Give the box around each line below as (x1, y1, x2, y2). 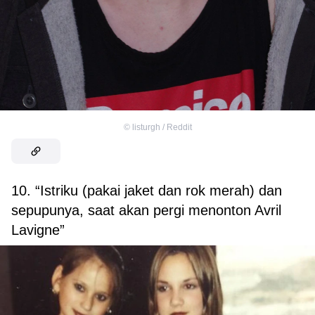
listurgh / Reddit (131, 122, 192, 132)
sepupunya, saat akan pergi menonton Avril (11, 202, 281, 218)
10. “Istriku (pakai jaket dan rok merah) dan (11, 182, 282, 198)
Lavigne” (11, 221, 65, 238)
